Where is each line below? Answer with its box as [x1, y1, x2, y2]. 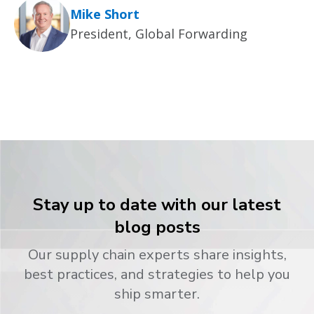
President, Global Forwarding [70, 25, 247, 42]
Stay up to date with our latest [33, 193, 281, 216]
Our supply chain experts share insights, [27, 245, 287, 264]
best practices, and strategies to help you [24, 264, 290, 284]
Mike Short [70, 5, 139, 22]
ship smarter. [114, 284, 200, 303]
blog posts [114, 215, 200, 238]
